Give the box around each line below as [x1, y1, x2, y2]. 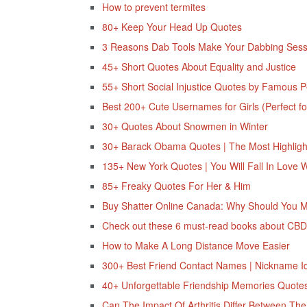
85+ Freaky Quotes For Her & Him [101, 179, 251, 193]
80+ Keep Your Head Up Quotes [101, 20, 242, 34]
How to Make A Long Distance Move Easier [101, 238, 290, 253]
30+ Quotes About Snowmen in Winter [101, 119, 268, 134]
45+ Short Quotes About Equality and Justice [101, 60, 296, 74]
